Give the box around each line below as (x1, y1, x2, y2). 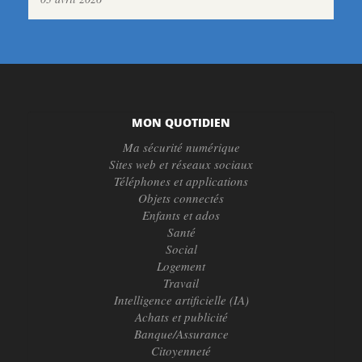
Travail (163, 275, 199, 292)
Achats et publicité (134, 309, 228, 326)
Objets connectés (138, 190, 224, 207)
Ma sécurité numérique (122, 139, 240, 156)
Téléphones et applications (114, 173, 248, 190)
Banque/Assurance (133, 326, 229, 343)
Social (165, 241, 197, 258)
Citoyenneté (151, 343, 211, 360)
